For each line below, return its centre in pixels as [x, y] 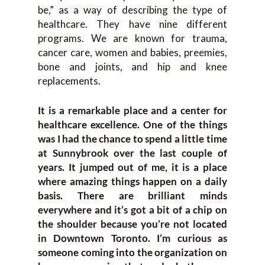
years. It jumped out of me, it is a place [132, 167]
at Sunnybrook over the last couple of [132, 153]
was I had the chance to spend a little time [132, 138]
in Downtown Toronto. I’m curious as [132, 238]
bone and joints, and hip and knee [132, 67]
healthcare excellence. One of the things [132, 124]
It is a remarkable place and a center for [132, 110]
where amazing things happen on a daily [132, 181]
